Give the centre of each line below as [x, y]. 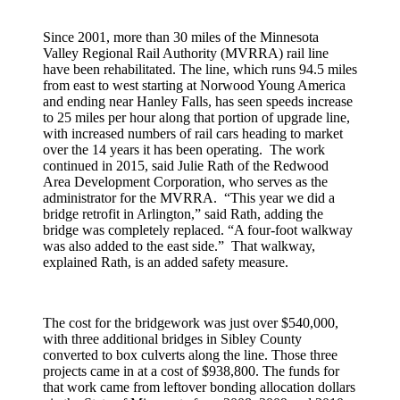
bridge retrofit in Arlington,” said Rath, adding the [183, 213]
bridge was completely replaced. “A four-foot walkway [198, 229]
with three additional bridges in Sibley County [172, 338]
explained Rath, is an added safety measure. [166, 262]
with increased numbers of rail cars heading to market [193, 133]
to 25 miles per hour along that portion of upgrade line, [196, 117]
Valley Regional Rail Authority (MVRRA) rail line [186, 53]
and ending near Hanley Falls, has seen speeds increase [198, 101]
